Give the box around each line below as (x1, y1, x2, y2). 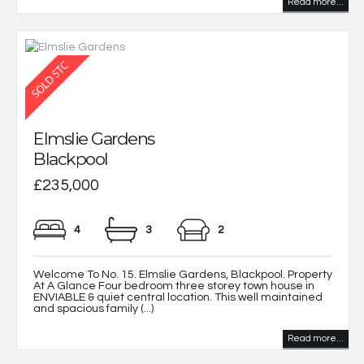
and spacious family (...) (33, 303, 154, 315)
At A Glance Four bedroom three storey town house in (33, 280, 314, 292)
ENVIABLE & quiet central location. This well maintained (33, 292, 323, 304)
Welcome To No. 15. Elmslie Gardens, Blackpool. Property (33, 269, 332, 281)
